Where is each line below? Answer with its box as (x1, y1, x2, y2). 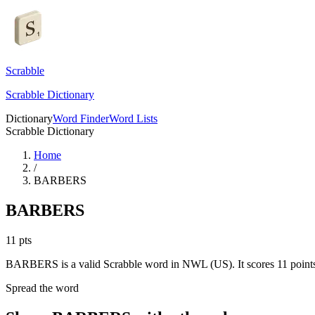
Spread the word (6, 281, 79, 294)
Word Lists (109, 112, 157, 124)
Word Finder (53, 112, 109, 124)
